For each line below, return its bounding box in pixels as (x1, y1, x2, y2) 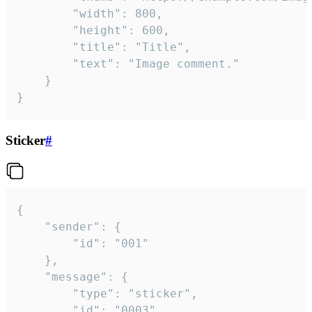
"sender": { (17, 219, 45, 233)
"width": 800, (17, 7, 72, 21)
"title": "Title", (17, 40, 72, 54)
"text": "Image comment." (17, 57, 72, 71)
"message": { (17, 270, 45, 283)
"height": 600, (17, 24, 72, 38)
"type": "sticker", (17, 286, 72, 300)
